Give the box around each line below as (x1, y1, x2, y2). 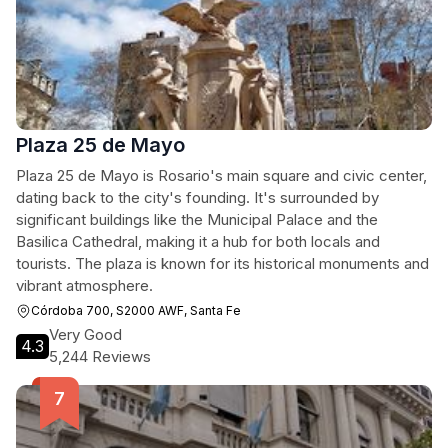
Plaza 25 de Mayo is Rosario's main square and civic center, (16, 166, 427, 185)
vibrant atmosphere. (16, 276, 153, 295)
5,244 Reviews (49, 347, 151, 366)
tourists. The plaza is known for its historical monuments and (16, 254, 429, 273)
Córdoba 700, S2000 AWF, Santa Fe (31, 303, 241, 318)
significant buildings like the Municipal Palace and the (16, 210, 378, 229)
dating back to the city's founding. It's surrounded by (16, 188, 379, 207)
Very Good (49, 325, 122, 344)
